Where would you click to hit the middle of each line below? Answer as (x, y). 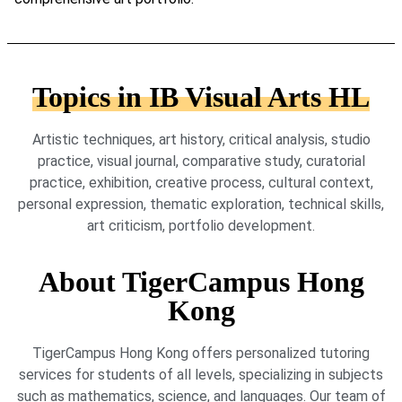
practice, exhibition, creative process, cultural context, (201, 182)
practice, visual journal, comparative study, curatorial (201, 161)
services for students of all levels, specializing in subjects (201, 375)
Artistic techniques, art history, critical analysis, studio (201, 139)
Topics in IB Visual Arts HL (201, 96)
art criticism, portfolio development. (201, 225)
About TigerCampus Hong (201, 282)
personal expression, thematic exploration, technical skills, (201, 204)
